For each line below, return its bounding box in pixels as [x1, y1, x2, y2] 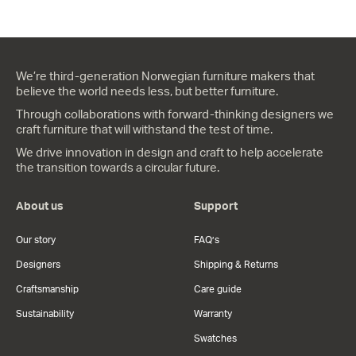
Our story [16, 235, 56, 245]
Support [194, 201, 238, 212]
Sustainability [16, 309, 74, 319]
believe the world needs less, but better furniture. [16, 86, 278, 98]
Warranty [194, 309, 233, 319]
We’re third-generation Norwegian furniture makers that [16, 71, 315, 83]
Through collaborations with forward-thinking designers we [16, 109, 334, 121]
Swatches [194, 334, 238, 343]
